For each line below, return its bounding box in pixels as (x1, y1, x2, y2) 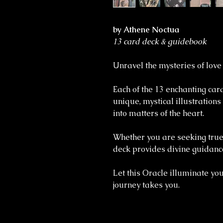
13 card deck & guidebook (113, 36, 207, 47)
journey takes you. (113, 180, 180, 190)
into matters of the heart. (113, 108, 206, 118)
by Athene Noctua (113, 24, 179, 35)
